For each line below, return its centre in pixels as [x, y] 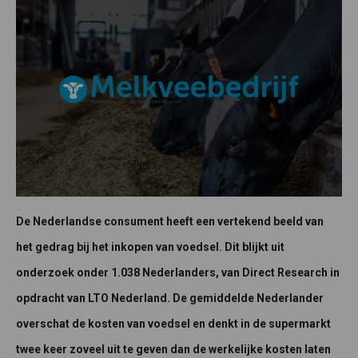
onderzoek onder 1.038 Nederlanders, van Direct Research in [178, 273]
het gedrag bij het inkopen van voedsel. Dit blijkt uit [150, 247]
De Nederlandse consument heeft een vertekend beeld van [170, 222]
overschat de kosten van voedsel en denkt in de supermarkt [173, 324]
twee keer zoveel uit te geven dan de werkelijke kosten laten [173, 350]
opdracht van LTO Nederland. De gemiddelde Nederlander [170, 298]
